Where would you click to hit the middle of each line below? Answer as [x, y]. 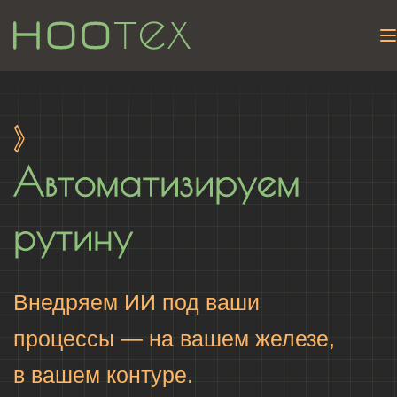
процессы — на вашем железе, [174, 339]
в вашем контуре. [103, 375]
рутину [73, 235]
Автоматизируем [157, 181]
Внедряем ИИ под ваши [136, 302]
